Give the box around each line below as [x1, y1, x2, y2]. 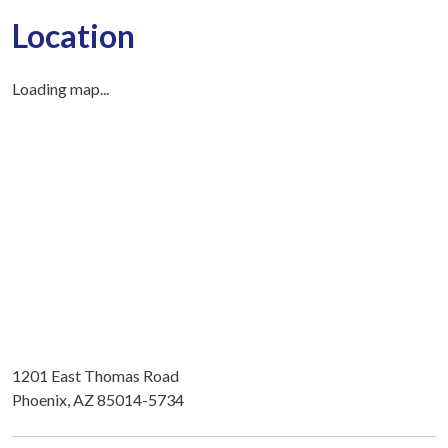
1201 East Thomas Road [12, 365, 179, 385]
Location [12, 16, 135, 55]
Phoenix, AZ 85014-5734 [12, 389, 184, 409]
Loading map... [12, 79, 109, 98]
